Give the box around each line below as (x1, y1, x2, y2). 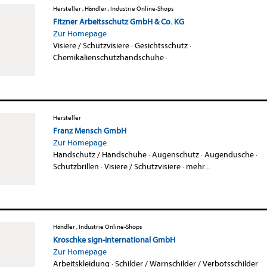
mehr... (185, 161, 210, 172)
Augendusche (204, 149, 254, 160)
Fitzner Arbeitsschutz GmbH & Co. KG (52, 16, 184, 27)
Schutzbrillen (52, 161, 99, 172)
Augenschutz (151, 149, 199, 160)
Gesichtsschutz (134, 40, 188, 51)
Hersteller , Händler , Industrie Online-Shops (52, 4, 173, 13)
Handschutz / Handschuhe (52, 149, 147, 160)
